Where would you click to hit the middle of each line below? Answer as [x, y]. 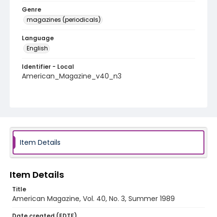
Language [38, 38]
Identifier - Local [48, 67]
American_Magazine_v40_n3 [72, 76]
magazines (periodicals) [64, 20]
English [37, 48]
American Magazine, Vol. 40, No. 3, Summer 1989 [93, 199]
